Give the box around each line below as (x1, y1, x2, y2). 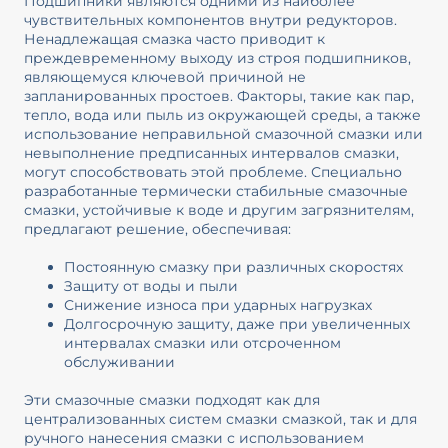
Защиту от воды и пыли (63, 276, 238, 295)
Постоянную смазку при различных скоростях (63, 257, 403, 276)
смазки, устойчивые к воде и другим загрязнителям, (23, 201, 414, 220)
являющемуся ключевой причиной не (23, 68, 306, 87)
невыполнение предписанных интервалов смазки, (23, 144, 399, 163)
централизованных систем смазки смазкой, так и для (23, 409, 417, 428)
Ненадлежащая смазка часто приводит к (23, 30, 325, 49)
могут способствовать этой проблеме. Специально (23, 163, 402, 182)
